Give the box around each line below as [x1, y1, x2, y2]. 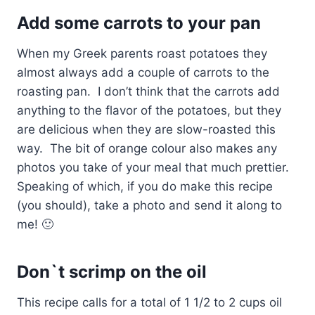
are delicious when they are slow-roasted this [17, 122, 276, 137]
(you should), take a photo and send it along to [17, 198, 282, 213]
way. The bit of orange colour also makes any [17, 141, 277, 156]
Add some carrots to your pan [17, 13, 261, 34]
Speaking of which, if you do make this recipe [17, 179, 273, 194]
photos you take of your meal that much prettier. [17, 160, 292, 175]
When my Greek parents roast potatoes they [17, 46, 267, 61]
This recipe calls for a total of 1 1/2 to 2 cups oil [17, 295, 282, 310]
